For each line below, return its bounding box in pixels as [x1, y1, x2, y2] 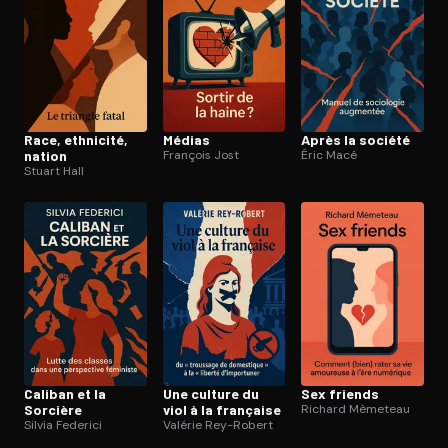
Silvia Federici [24, 416, 102, 433]
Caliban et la [24, 384, 106, 402]
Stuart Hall [24, 162, 84, 179]
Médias [162, 130, 210, 148]
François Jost [162, 146, 239, 163]
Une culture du [162, 384, 259, 402]
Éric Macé [301, 146, 358, 163]
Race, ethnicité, [24, 130, 128, 148]
